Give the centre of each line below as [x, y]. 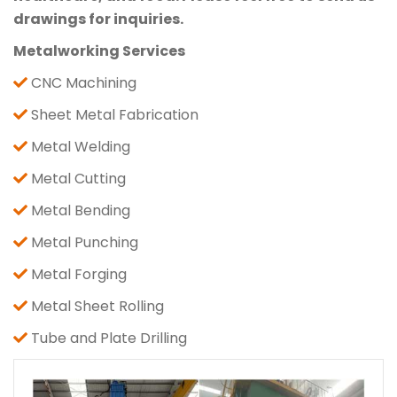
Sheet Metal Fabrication [115, 114]
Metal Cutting [78, 178]
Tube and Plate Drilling [109, 338]
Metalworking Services [99, 51]
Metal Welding [81, 146]
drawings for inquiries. [98, 19]
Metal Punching [85, 242]
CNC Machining [84, 82]
